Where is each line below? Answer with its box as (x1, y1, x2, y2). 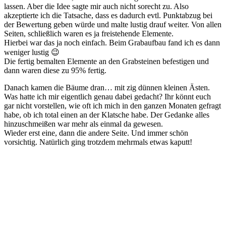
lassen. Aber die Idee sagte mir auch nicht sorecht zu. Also (4, 2, 189, 11)
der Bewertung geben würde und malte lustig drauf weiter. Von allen (4, 20, 221, 29)
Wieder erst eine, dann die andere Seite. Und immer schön (4, 129, 188, 138)
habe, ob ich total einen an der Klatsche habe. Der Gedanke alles (4, 110, 209, 120)
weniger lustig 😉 (4, 48, 60, 57)
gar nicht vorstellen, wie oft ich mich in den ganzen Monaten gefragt (4, 101, 221, 110)
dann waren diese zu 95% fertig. (4, 66, 106, 75)
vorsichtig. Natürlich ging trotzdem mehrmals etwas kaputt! (4, 138, 192, 147)
